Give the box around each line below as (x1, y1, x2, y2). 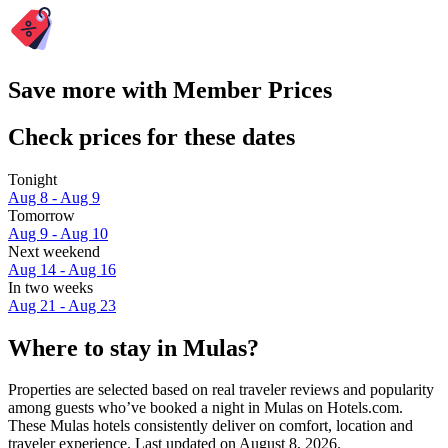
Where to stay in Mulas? (8, 334, 259, 361)
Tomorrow (8, 206, 75, 224)
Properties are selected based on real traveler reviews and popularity (8, 381, 434, 399)
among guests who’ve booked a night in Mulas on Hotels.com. (8, 399, 403, 417)
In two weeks (8, 278, 93, 296)
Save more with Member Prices (8, 76, 332, 103)
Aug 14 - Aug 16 (8, 260, 116, 278)
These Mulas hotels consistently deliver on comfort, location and (8, 417, 413, 435)
